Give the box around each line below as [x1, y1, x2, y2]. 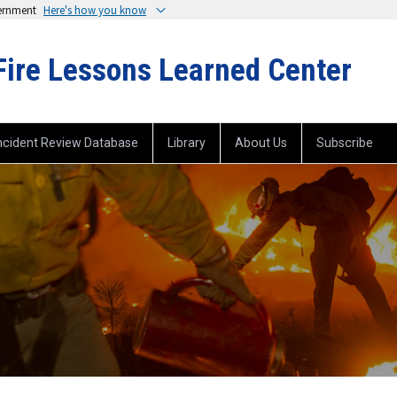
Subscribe [316, 136, 373, 151]
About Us [235, 136, 287, 151]
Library [167, 136, 206, 151]
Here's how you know [43, 3, 146, 17]
